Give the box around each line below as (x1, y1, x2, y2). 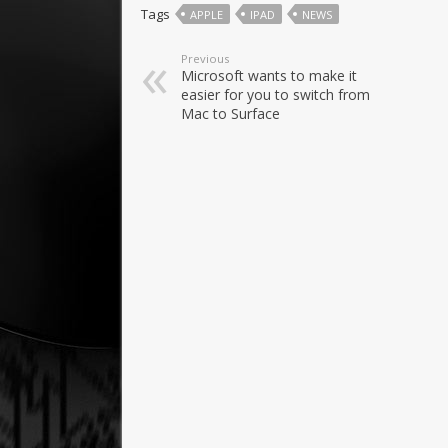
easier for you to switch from (181, 84, 370, 104)
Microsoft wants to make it (181, 65, 357, 85)
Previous (181, 50, 229, 66)
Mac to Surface (181, 103, 280, 123)
